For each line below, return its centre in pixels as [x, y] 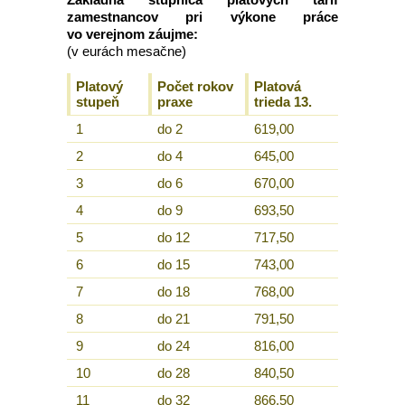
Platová [278, 86]
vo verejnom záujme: [132, 34]
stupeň [98, 102]
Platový [99, 86]
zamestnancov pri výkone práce [202, 17]
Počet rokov [195, 86]
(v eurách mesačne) [127, 51]
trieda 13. [283, 102]
